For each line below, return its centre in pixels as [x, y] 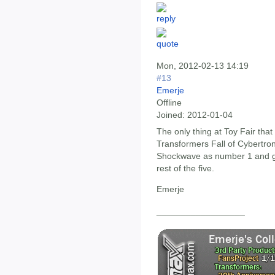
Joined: [171, 114]
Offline [169, 102]
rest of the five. [185, 168]
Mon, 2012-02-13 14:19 [203, 65]
